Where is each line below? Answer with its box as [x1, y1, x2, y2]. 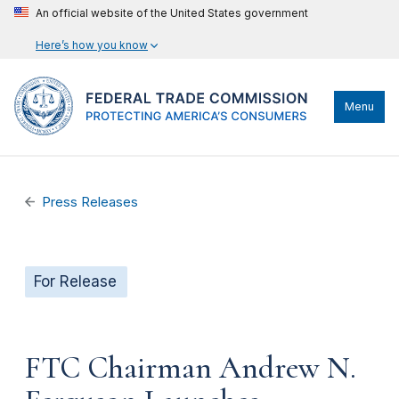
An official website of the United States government [36, 6, 308, 20]
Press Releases [42, 194, 139, 210]
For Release [34, 273, 117, 290]
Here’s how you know [36, 38, 148, 52]
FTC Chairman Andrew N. [25, 348, 356, 387]
